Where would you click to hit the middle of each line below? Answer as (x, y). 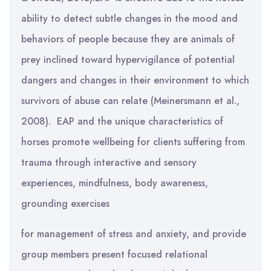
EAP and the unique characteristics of (140, 121)
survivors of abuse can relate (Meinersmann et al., (130, 101)
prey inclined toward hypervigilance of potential (128, 60)
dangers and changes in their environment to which (135, 80)
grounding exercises (65, 204)
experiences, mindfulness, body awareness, (115, 183)
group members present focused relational (114, 254)
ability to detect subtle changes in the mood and (129, 18)
